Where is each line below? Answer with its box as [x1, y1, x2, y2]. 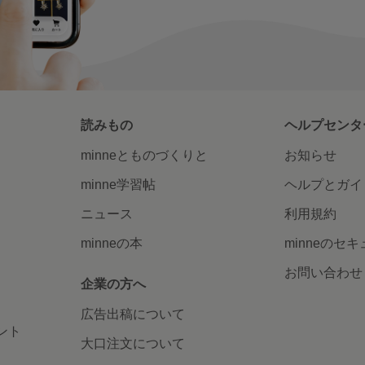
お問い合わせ [284, 266, 363, 280]
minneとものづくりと [81, 148, 209, 163]
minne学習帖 [81, 178, 156, 192]
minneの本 [81, 236, 143, 251]
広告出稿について [81, 307, 186, 322]
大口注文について [81, 336, 186, 351]
